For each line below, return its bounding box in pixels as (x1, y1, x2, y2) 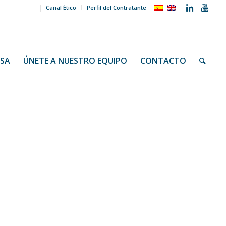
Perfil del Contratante (87, 4, 147, 11)
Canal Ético (46, 4, 77, 11)
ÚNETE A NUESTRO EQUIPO (23, 55, 128, 66)
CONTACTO (140, 55, 187, 66)
